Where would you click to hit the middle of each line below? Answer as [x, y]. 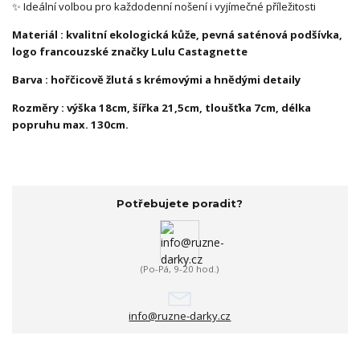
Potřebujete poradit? [180, 203]
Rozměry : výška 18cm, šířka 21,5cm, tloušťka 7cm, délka [162, 107]
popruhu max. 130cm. [72, 124]
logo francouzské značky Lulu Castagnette [131, 51]
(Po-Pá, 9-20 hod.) [180, 269]
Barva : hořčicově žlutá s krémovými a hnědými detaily [157, 79]
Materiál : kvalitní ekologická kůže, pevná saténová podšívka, [177, 34]
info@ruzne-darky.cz [180, 316]
